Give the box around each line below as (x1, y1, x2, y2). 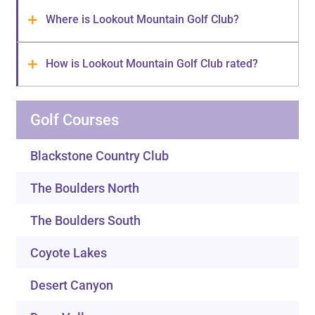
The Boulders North (30, 181, 140, 196)
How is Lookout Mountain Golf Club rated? (46, 56, 259, 70)
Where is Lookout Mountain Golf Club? (46, 12, 240, 26)
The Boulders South (30, 213, 141, 229)
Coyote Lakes (30, 245, 108, 261)
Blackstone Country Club (30, 148, 169, 164)
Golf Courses (30, 111, 120, 129)
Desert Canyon (30, 278, 114, 293)
